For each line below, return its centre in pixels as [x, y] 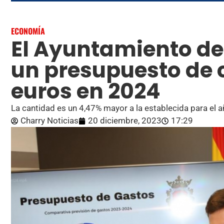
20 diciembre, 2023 [125, 121]
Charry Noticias [49, 121]
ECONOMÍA [28, 31]
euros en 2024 [86, 91]
